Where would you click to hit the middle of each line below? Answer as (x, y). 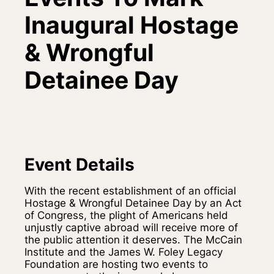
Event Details (80, 165)
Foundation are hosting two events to (116, 264)
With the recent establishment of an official (130, 191)
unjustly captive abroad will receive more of (131, 227)
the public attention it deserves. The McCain (133, 239)
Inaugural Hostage (131, 25)
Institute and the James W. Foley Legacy (124, 252)
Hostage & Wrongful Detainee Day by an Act (133, 203)
